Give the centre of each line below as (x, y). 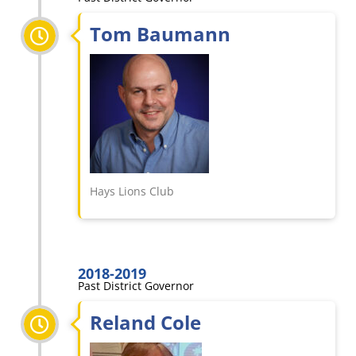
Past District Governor (136, 286)
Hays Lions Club (132, 191)
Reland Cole (145, 322)
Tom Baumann (160, 34)
